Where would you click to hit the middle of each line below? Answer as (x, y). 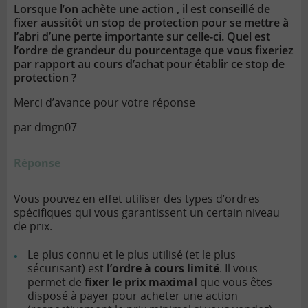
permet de (56, 282)
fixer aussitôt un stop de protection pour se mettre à (151, 23)
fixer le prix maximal (141, 282)
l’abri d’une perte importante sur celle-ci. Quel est (142, 37)
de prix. (33, 227)
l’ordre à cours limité (163, 268)
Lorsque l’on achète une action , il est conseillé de (142, 9)
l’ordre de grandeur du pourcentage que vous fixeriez (154, 51)
